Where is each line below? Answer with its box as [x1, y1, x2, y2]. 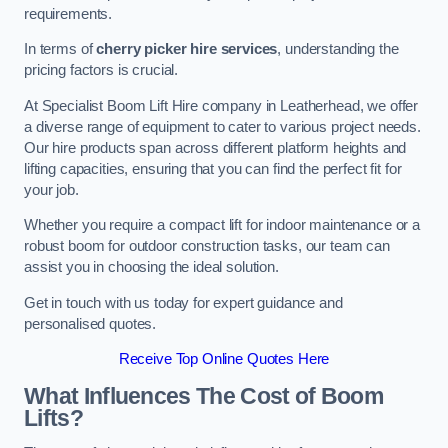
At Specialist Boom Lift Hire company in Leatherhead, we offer [24, 97, 419, 114]
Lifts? [24, 404, 83, 431]
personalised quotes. [24, 315, 157, 332]
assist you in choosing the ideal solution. [24, 259, 279, 276]
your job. [24, 181, 79, 198]
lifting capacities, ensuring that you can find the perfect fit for [24, 160, 402, 177]
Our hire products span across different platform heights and [24, 139, 407, 156]
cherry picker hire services [96, 41, 278, 58]
